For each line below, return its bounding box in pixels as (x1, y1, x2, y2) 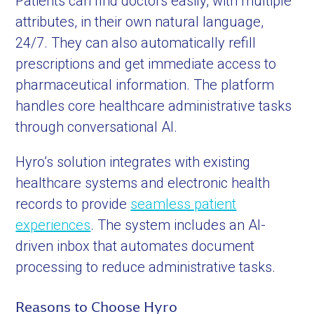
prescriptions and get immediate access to (15, 55, 277, 72)
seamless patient (130, 196, 237, 212)
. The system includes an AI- (90, 217, 266, 233)
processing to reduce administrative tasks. (15, 259, 276, 275)
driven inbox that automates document (15, 238, 255, 254)
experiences (15, 217, 91, 233)
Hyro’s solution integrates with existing (15, 153, 251, 170)
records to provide (15, 196, 131, 212)
